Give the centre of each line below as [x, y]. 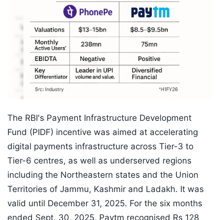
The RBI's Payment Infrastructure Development [99, 118]
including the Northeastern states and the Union [103, 175]
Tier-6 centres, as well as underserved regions [99, 161]
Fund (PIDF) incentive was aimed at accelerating [103, 132]
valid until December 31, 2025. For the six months [105, 204]
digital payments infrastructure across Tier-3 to [100, 147]
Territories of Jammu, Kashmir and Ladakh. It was [106, 189]
